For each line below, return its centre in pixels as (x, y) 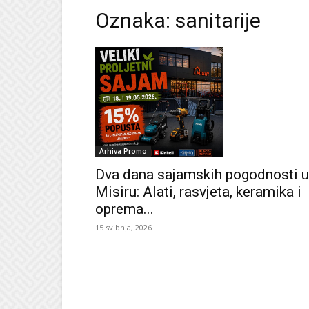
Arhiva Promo (123, 151)
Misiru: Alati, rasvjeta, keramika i (198, 191)
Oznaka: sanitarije (178, 20)
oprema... (124, 209)
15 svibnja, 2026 (123, 227)
